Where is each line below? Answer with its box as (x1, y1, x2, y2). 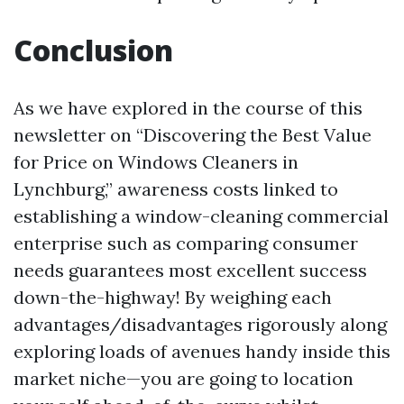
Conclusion (14, 31, 173, 69)
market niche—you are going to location (14, 367, 353, 390)
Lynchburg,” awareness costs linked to (14, 178, 338, 200)
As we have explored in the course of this (14, 96, 363, 119)
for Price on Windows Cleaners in (14, 151, 298, 173)
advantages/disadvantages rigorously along (14, 313, 387, 335)
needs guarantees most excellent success (14, 259, 367, 281)
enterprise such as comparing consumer (14, 232, 358, 254)
